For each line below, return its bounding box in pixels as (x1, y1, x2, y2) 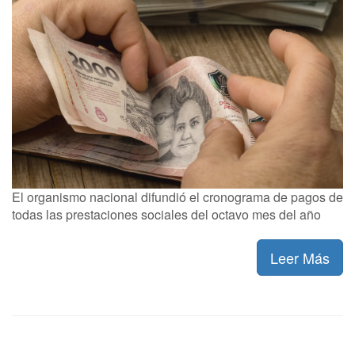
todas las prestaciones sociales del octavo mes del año (12, 205, 321, 224)
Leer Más (270, 247, 330, 269)
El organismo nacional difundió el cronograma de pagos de (12, 188, 343, 207)
